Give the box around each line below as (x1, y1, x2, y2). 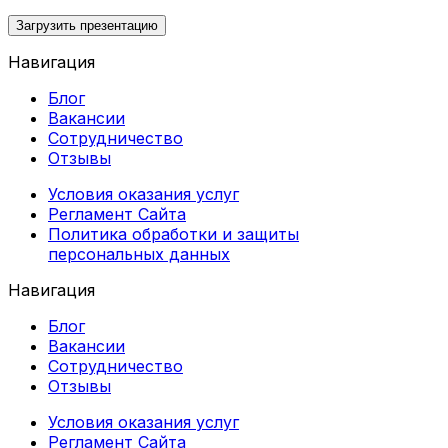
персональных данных (48, 243, 230, 264)
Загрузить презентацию (16, 17, 158, 33)
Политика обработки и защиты (48, 223, 299, 244)
